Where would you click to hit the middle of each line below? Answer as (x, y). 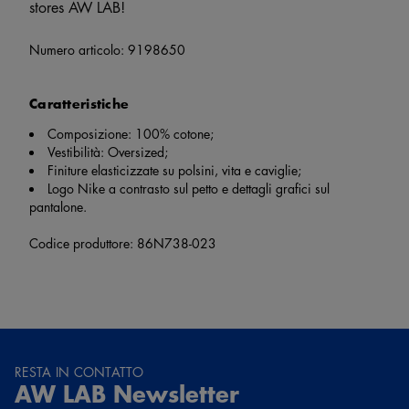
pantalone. (58, 206)
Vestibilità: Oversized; (108, 151)
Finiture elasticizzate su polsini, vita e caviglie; (174, 169)
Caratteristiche (79, 103)
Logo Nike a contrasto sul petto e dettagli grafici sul (189, 188)
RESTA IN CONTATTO (79, 371)
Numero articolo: (79, 49)
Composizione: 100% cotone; (131, 133)
